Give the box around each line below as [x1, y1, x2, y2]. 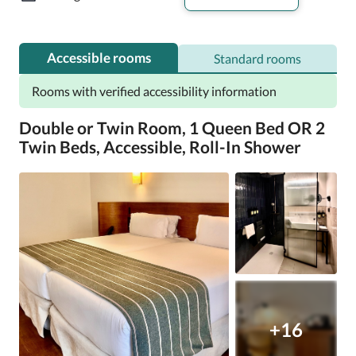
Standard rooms [214, 51, 301, 66]
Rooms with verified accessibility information [32, 83, 277, 99]
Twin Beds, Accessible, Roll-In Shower [19, 137, 301, 157]
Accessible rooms [46, 49, 151, 66]
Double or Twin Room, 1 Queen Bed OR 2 [19, 118, 325, 137]
